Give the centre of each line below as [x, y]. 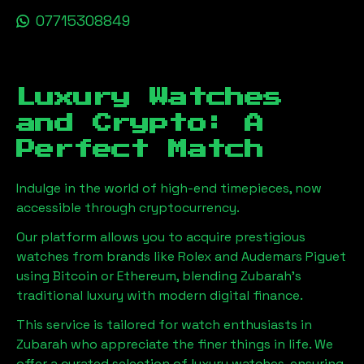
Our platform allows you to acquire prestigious [161, 237]
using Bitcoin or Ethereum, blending [127, 276]
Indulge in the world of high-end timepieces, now [169, 188]
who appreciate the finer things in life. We [200, 344]
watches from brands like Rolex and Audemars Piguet [181, 256]
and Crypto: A [140, 123]
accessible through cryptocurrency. [128, 208]
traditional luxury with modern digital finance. [160, 295]
